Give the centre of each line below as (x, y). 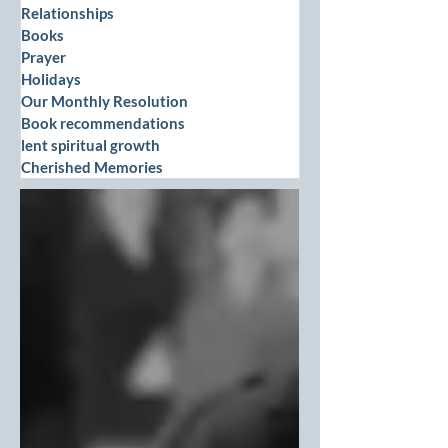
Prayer (43, 56)
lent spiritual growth (90, 144)
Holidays (51, 78)
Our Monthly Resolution (104, 100)
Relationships (67, 12)
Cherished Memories (92, 166)
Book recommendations (103, 122)
